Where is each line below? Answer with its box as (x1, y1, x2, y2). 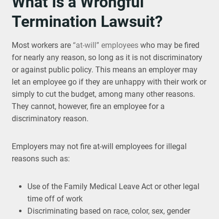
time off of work (27, 194, 83, 203)
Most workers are (12, 41, 73, 50)
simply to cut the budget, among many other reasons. (12, 89, 195, 99)
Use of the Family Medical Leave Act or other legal (27, 182, 199, 191)
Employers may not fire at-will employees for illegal (12, 142, 187, 151)
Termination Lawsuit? (12, 12, 163, 31)
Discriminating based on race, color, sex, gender (27, 206, 190, 216)
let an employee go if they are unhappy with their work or (12, 77, 206, 87)
